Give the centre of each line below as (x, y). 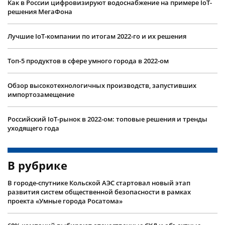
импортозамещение (41, 94)
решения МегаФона (40, 11)
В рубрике (37, 165)
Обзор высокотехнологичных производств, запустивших (102, 85)
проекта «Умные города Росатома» (65, 201)
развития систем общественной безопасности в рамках (99, 192)
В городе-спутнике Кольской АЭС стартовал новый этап (99, 183)
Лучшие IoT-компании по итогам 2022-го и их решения (97, 36)
